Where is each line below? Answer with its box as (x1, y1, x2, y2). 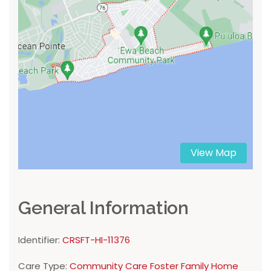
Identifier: (18, 233, 62, 247)
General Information (18, 197, 189, 219)
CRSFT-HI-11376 (62, 233, 130, 247)
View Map (191, 145, 237, 160)
